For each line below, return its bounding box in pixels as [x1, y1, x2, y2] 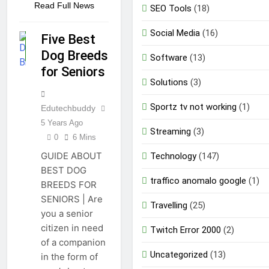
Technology [150, 151, 196, 162]
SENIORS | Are [41, 193, 103, 205]
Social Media [150, 28, 200, 39]
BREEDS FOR [41, 179, 97, 191]
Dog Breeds [41, 48, 108, 64]
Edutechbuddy [41, 103, 95, 113]
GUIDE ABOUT [41, 150, 102, 162]
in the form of [41, 251, 98, 263]
